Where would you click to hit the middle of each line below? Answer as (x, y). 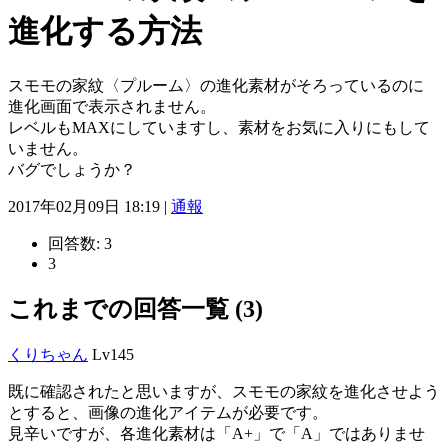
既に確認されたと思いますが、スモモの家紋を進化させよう (224, 391)
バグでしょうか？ (72, 169)
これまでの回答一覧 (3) (135, 308)
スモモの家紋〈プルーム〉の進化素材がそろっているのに (216, 85)
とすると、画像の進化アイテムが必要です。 (168, 412)
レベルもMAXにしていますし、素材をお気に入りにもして (219, 127)
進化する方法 (105, 31)
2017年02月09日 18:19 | (89, 206)
